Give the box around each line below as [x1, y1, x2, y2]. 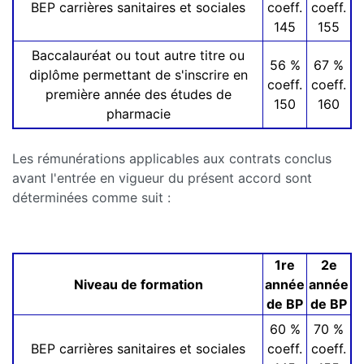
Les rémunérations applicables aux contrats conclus [12, 150, 331, 167]
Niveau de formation [73, 276, 203, 293]
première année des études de [45, 86, 232, 103]
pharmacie [106, 106, 171, 123]
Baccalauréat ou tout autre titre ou [32, 47, 245, 64]
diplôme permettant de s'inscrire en [28, 67, 248, 84]
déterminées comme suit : [12, 189, 171, 206]
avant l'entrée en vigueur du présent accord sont [12, 170, 312, 187]
